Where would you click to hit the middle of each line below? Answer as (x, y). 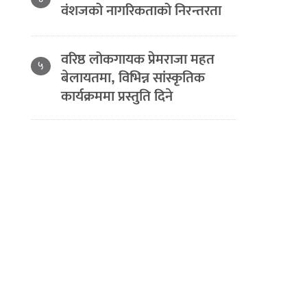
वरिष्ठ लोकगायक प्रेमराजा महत (138, 59)
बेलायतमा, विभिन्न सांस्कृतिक (133, 78)
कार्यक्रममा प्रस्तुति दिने (117, 96)
